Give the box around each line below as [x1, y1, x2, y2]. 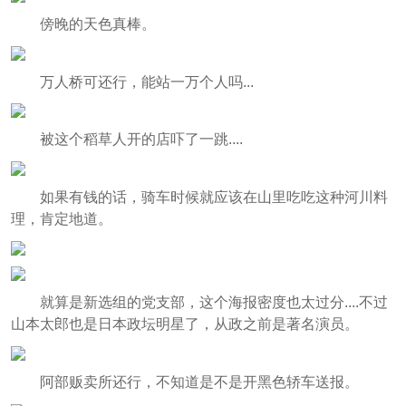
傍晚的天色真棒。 [39, 15, 156, 32]
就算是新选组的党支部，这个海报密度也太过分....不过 [39, 295, 388, 311]
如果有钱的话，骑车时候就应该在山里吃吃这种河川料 [39, 189, 388, 206]
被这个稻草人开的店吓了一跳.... [39, 131, 243, 148]
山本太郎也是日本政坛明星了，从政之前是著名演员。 [10, 316, 359, 333]
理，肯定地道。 [10, 211, 112, 227]
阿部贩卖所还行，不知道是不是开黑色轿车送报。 [39, 373, 359, 390]
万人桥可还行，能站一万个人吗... [39, 73, 254, 90]
